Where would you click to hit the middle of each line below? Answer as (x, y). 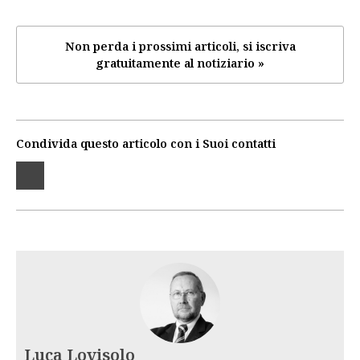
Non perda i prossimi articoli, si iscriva (180, 45)
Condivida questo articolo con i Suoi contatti (146, 143)
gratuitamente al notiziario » (180, 62)
